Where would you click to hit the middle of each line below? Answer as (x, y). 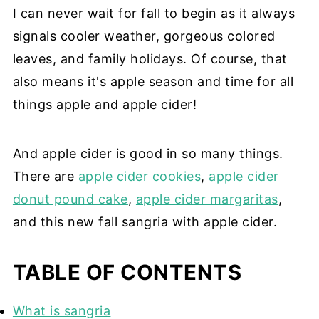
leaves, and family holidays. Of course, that (150, 59)
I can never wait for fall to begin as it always (154, 14)
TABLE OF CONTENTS (127, 273)
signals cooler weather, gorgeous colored (144, 36)
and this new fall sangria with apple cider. (145, 222)
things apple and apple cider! (105, 105)
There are (45, 177)
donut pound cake (70, 199)
